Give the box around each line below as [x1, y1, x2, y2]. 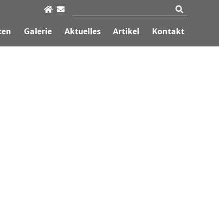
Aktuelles [64, 26, 101, 36]
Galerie [23, 26, 52, 36]
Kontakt [152, 26, 184, 36]
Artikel [113, 26, 140, 36]
